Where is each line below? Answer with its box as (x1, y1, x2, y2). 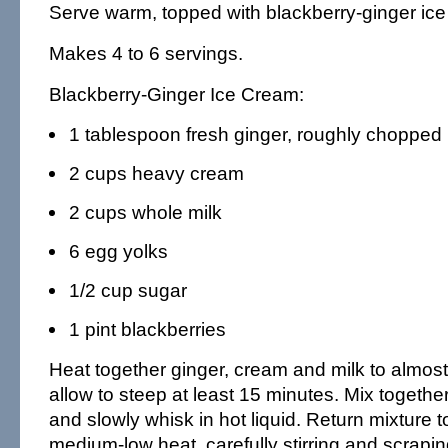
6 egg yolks (68, 240, 168, 262)
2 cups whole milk (68, 201, 222, 223)
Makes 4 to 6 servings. (48, 42, 243, 64)
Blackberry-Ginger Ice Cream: (48, 83, 304, 105)
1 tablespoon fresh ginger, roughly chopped (68, 123, 442, 145)
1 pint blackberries (68, 318, 226, 340)
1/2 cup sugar (68, 279, 187, 301)
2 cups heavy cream (68, 162, 244, 184)
